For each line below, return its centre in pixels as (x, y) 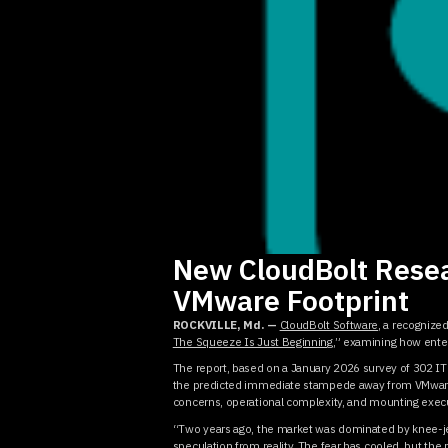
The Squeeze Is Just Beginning (252, 341)
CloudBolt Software (329, 324)
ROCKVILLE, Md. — (226, 324)
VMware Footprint (290, 300)
